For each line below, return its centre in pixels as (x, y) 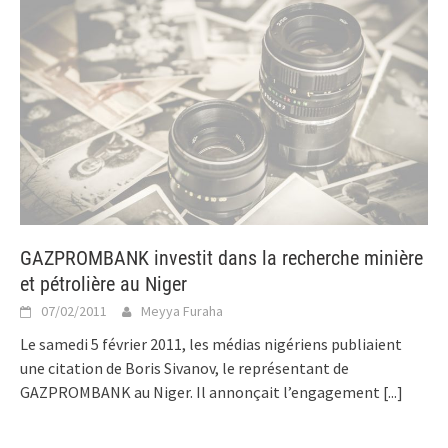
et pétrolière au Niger (103, 284)
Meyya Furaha (182, 311)
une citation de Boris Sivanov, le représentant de (184, 368)
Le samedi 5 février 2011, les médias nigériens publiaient (211, 344)
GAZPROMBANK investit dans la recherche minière (221, 258)
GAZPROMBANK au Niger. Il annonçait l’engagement (201, 392)
